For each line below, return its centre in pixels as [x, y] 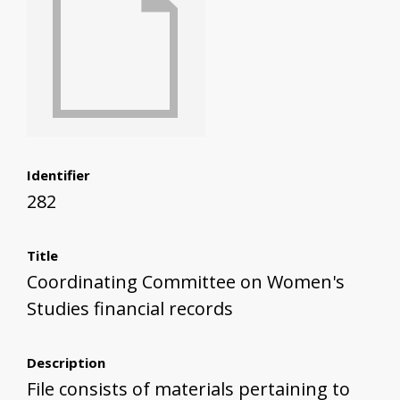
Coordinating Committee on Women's [186, 282]
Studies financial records [130, 309]
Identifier [58, 175]
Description [66, 363]
